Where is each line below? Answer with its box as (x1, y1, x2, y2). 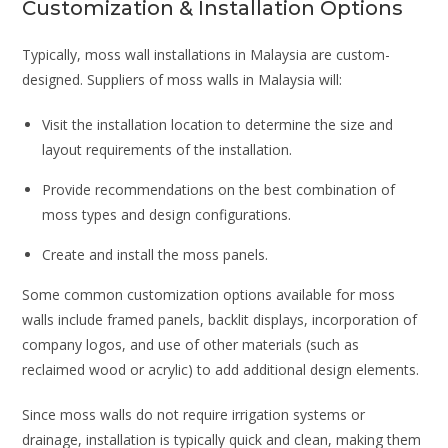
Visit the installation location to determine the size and (42, 114, 394, 134)
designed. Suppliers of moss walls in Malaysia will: (22, 69, 343, 89)
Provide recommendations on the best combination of (42, 179, 396, 199)
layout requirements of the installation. (42, 139, 293, 159)
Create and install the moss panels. (42, 244, 269, 264)
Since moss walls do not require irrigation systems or (22, 404, 366, 424)
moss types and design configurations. (42, 204, 292, 224)
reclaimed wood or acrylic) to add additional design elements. (22, 359, 420, 379)
